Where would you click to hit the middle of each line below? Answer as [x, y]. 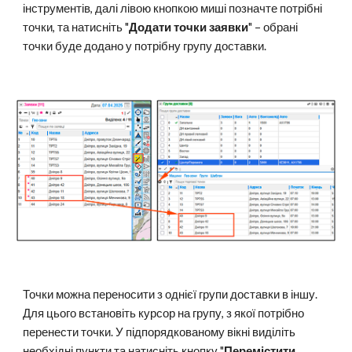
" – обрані [273, 27]
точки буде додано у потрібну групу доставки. [145, 46]
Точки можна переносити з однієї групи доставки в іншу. [170, 294]
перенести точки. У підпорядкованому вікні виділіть [159, 332]
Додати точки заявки [189, 27]
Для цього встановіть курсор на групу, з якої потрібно [164, 313]
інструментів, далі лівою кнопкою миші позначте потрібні [173, 8]
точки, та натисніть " [76, 27]
